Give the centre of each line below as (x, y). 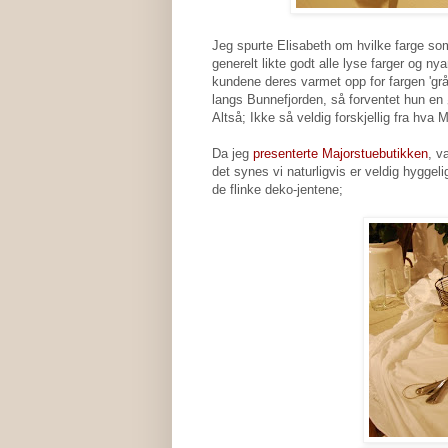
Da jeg (232, 153)
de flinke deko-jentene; (277, 189)
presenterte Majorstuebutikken (340, 153)
